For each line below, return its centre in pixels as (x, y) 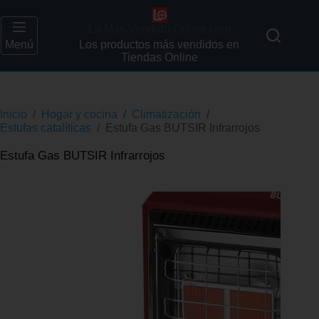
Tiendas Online (159, 58)
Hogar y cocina (79, 114)
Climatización (166, 114)
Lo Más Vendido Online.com (159, 28)
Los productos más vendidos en (159, 45)
